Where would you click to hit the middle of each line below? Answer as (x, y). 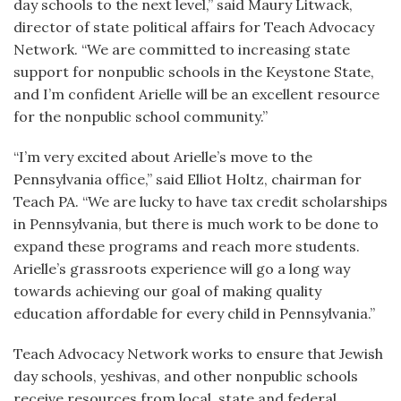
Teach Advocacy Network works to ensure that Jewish (198, 354)
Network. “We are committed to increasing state (182, 49)
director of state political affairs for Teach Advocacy (194, 27)
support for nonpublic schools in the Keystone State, (194, 72)
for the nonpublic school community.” (141, 116)
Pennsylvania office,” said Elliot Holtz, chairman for (188, 179)
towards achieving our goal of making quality (167, 291)
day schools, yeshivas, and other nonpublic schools (186, 376)
